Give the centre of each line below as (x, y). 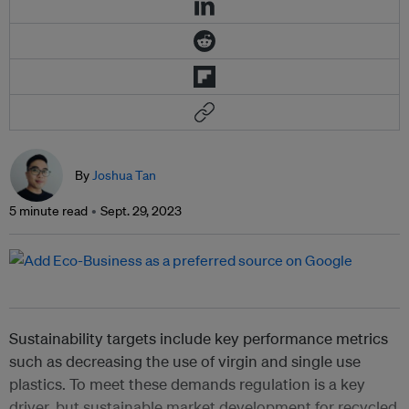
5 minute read (48, 211)
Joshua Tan (124, 176)
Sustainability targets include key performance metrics (199, 339)
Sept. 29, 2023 (141, 211)
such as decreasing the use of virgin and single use (185, 362)
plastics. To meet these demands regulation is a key (187, 384)
